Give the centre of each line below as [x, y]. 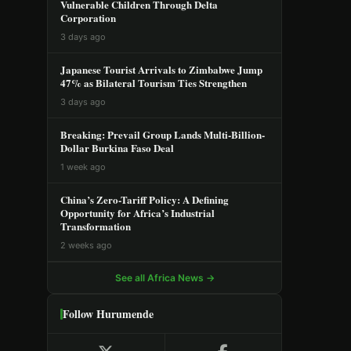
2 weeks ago [86, 246]
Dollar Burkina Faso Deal [117, 148]
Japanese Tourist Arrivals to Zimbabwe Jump [161, 70]
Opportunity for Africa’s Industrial [138, 213]
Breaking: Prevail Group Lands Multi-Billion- [163, 135]
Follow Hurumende [108, 314]
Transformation [96, 226]
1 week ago [83, 167]
